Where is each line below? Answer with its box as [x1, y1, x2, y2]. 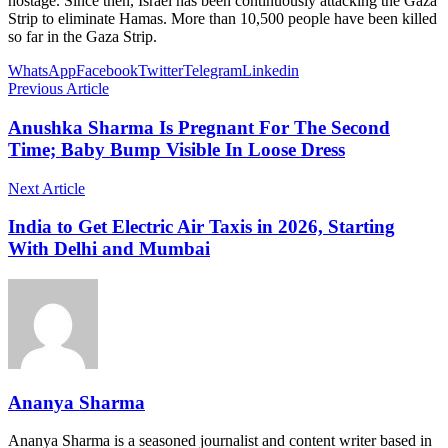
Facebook [76, 62, 138, 80]
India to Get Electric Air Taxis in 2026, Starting [8, 216, 395, 238]
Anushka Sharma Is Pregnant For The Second [8, 116, 390, 138]
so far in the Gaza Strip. [8, 28, 157, 46]
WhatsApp [8, 62, 76, 80]
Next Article [8, 179, 85, 197]
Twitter [138, 62, 183, 80]
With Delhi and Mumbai [8, 238, 210, 260]
